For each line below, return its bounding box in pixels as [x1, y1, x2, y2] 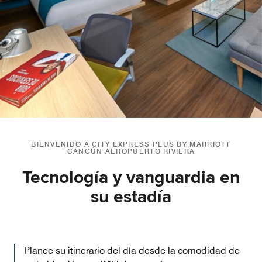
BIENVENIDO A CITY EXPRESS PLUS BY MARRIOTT [31, 140, 231, 149]
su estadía [91, 188, 171, 206]
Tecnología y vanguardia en [22, 169, 240, 187]
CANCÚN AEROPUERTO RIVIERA [67, 147, 195, 156]
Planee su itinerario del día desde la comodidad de [24, 245, 240, 256]
